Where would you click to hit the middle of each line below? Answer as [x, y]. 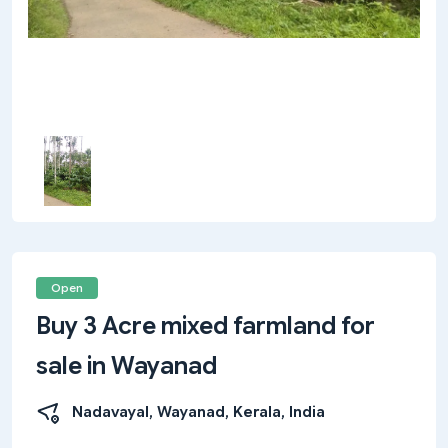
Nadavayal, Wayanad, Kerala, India [198, 412]
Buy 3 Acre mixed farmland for [205, 326]
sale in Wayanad [126, 366]
